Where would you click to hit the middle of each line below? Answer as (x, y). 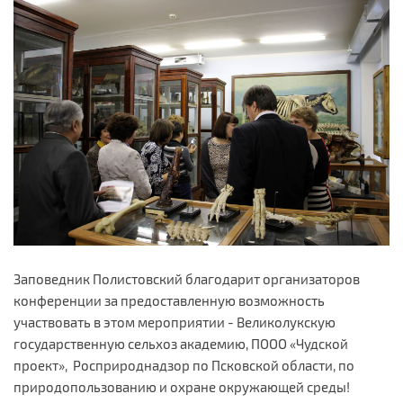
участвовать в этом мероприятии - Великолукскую (175, 322)
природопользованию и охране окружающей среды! (182, 387)
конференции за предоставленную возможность (169, 301)
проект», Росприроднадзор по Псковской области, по (184, 366)
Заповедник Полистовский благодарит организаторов (187, 279)
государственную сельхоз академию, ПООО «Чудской (181, 344)
